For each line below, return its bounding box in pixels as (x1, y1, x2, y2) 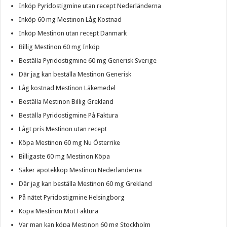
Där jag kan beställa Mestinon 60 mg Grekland (19, 179, 153, 187)
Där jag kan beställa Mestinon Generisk (19, 70, 132, 78)
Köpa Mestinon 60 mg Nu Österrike (19, 138, 121, 146)
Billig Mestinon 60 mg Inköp (19, 43, 100, 51)
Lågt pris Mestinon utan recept (19, 125, 107, 133)
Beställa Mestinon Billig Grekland (19, 97, 114, 105)
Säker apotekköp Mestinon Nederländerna (19, 166, 142, 174)
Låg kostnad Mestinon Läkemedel (19, 84, 116, 92)
